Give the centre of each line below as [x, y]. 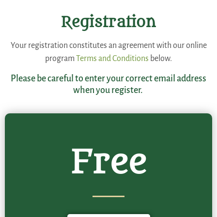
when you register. [108, 90]
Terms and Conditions [112, 59]
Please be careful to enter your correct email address [108, 78]
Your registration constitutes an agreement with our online [108, 46]
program [61, 59]
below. [160, 59]
